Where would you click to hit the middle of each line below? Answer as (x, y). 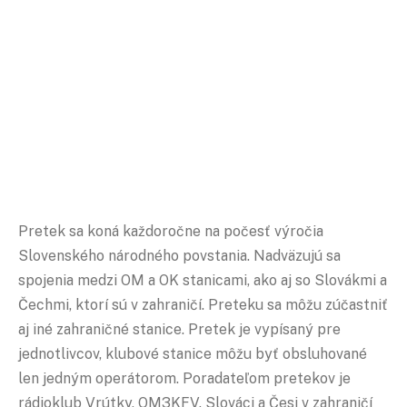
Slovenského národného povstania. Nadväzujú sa (179, 255)
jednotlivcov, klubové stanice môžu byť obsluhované (193, 353)
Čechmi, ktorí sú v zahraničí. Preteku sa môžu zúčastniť (203, 304)
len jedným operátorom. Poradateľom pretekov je (184, 378)
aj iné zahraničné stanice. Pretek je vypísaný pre (179, 329)
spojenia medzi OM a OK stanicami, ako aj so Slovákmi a (203, 280)
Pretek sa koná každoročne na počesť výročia (171, 231)
